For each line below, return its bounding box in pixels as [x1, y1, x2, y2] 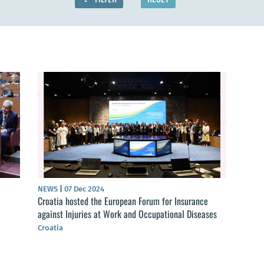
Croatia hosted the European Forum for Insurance [37, 194, 208, 209]
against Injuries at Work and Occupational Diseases [37, 207, 217, 222]
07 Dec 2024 [62, 184, 104, 194]
